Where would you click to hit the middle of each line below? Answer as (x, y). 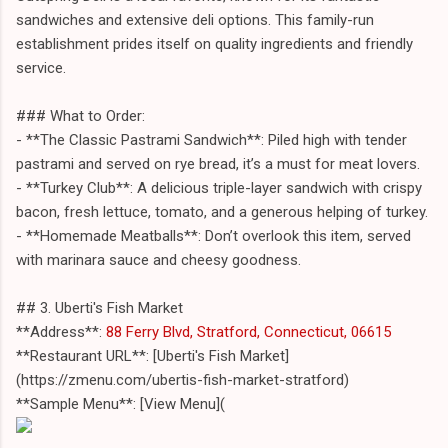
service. (41, 67)
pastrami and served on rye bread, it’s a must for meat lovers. (218, 163)
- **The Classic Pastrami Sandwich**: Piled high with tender (211, 139)
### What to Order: (80, 115)
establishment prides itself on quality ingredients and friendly (214, 43)
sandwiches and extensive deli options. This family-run (195, 19)
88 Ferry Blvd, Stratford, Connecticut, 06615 (246, 331)
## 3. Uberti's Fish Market (99, 307)
